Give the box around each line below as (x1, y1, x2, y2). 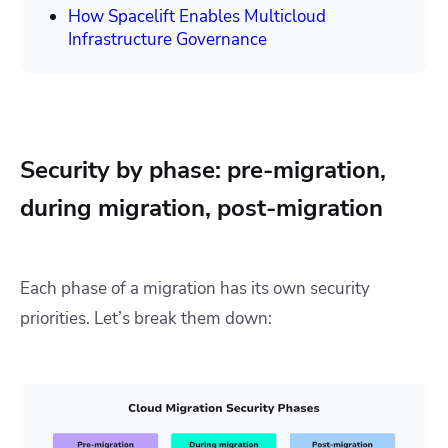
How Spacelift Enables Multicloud (68, 5, 326, 29)
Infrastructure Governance (68, 28, 267, 52)
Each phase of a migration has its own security (20, 277, 370, 301)
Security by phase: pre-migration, (20, 154, 386, 187)
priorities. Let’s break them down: (20, 307, 272, 331)
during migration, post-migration (20, 192, 383, 225)
